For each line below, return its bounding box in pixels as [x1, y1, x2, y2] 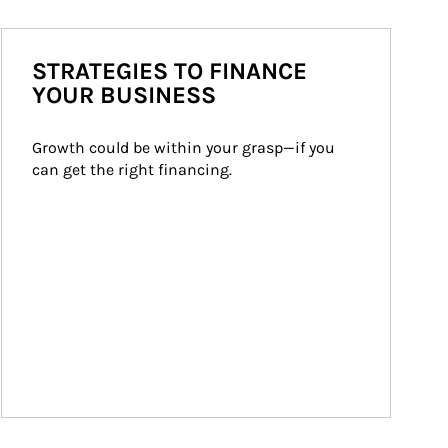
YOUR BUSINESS [31, 81, 216, 109]
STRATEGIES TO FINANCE [31, 57, 307, 85]
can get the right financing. [31, 160, 232, 179]
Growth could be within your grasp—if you [31, 138, 339, 157]
